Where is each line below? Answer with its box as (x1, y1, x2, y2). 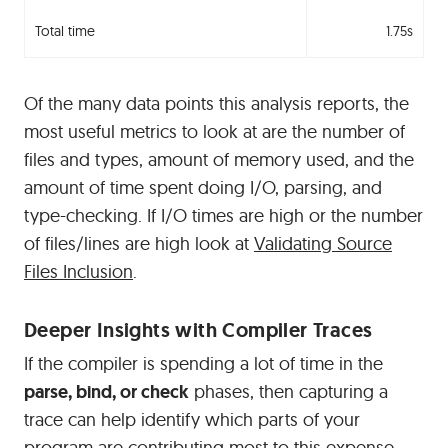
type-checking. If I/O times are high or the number (24, 204, 423, 227)
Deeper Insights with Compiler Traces (24, 317, 373, 343)
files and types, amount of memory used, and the (24, 148, 414, 171)
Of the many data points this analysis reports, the (24, 92, 409, 115)
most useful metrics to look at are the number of (24, 120, 405, 143)
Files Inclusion (24, 260, 133, 283)
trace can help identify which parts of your (24, 408, 360, 431)
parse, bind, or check (24, 380, 189, 404)
